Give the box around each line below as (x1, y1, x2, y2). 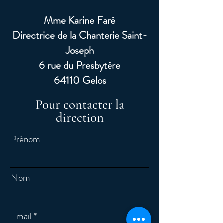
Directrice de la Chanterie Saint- (12, 28, 147, 43)
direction (56, 110, 104, 126)
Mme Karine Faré (44, 13, 115, 28)
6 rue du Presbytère (39, 58, 120, 73)
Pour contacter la (35, 96, 124, 112)
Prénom (11, 132, 40, 146)
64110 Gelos (53, 73, 106, 88)
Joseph (66, 43, 94, 58)
